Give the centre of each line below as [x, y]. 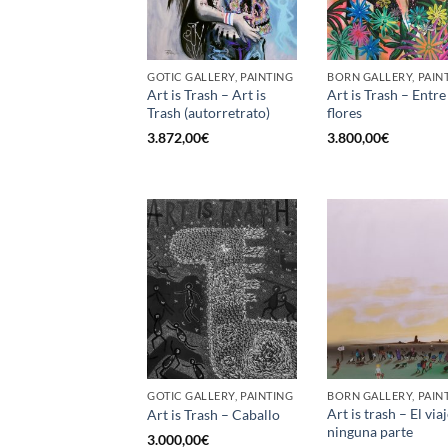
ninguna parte [370, 431]
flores [344, 113]
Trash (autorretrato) [208, 113]
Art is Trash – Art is [206, 95]
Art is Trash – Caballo [213, 415]
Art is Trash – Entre [386, 95]
